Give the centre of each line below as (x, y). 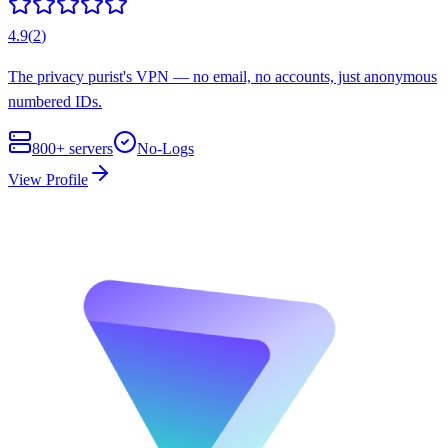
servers (89, 149)
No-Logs (165, 149)
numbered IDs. (55, 102)
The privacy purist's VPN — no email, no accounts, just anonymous (222, 77)
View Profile (48, 180)
